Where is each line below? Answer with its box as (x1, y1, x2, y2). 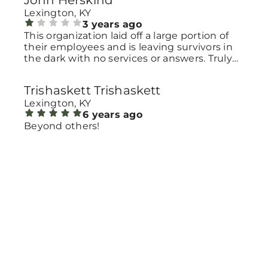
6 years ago (83, 109, 142, 121)
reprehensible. (24, 64, 95, 76)
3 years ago (83, 19, 142, 31)
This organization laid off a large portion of (24, 30, 229, 42)
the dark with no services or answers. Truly (24, 53, 232, 65)
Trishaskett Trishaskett (24, 83, 161, 98)
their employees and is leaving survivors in (24, 41, 233, 53)
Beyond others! (24, 120, 100, 132)
